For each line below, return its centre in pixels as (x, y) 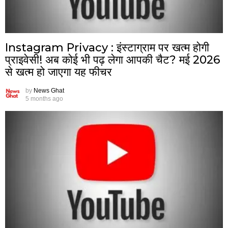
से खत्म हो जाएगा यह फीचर (59, 72)
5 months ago (44, 98)
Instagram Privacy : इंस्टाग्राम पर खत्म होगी (107, 47)
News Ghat (49, 90)
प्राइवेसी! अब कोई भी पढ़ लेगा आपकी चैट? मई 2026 (113, 60)
